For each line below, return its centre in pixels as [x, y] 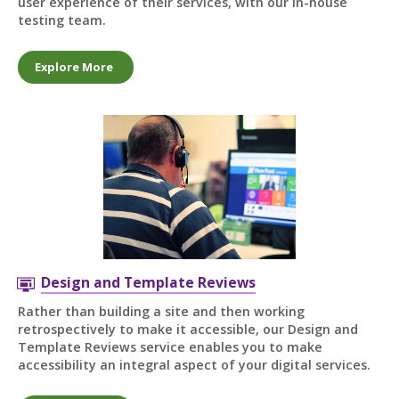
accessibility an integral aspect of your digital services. [194, 365]
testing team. [61, 20]
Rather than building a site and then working [161, 312]
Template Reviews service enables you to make [170, 347]
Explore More [74, 66]
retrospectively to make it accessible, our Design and [187, 330]
